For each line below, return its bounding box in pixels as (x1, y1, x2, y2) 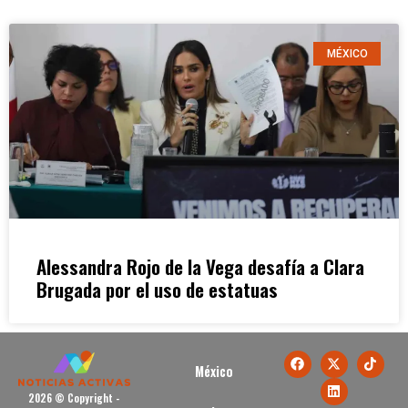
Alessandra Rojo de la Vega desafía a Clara (36, 251, 364, 280)
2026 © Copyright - (28, 390, 120, 405)
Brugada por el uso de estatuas (36, 274, 278, 303)
